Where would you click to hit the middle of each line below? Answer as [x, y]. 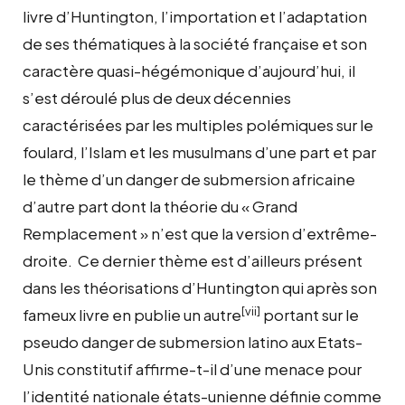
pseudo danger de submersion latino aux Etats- [193, 341]
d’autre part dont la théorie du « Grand [160, 206]
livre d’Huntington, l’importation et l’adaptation [195, 16]
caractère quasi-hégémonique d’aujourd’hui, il [189, 70]
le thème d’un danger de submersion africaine [189, 179]
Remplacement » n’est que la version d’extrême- [200, 233]
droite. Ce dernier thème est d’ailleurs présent [193, 260]
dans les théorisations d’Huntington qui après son [200, 287]
